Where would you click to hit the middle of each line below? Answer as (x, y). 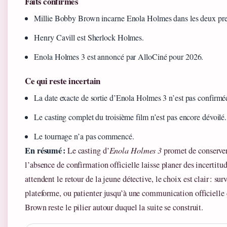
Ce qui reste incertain (63, 81)
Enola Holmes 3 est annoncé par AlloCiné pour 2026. (119, 57)
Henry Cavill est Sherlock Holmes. (89, 37)
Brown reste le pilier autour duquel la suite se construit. (114, 207)
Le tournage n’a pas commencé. (84, 136)
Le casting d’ (87, 151)
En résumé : (45, 151)
